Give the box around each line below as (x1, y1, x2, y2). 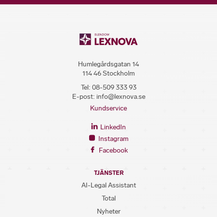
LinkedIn (99, 123, 126, 132)
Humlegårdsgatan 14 (78, 60, 139, 69)
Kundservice (90, 104, 127, 113)
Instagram (96, 135, 128, 143)
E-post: (72, 93, 96, 101)
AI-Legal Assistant (81, 181, 136, 190)
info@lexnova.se (96, 93, 145, 101)
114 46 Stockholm (82, 69, 135, 78)
